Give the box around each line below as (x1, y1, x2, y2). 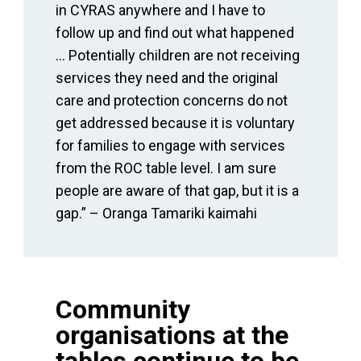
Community (55, 294, 190, 326)
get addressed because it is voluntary (55, 114, 295, 132)
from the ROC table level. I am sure (55, 160, 276, 177)
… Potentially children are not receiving (55, 47, 300, 64)
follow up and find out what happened (55, 24, 294, 42)
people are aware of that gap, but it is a (55, 182, 299, 200)
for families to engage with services (55, 137, 285, 155)
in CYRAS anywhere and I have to (55, 2, 265, 19)
